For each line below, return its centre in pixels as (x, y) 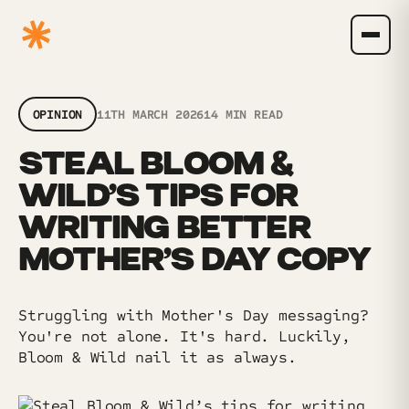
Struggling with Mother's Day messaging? (194, 315)
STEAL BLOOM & (157, 165)
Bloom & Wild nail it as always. (157, 357)
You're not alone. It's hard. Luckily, (184, 336)
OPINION (58, 114)
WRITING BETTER (164, 229)
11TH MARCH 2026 (150, 114)
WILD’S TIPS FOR (158, 197)
